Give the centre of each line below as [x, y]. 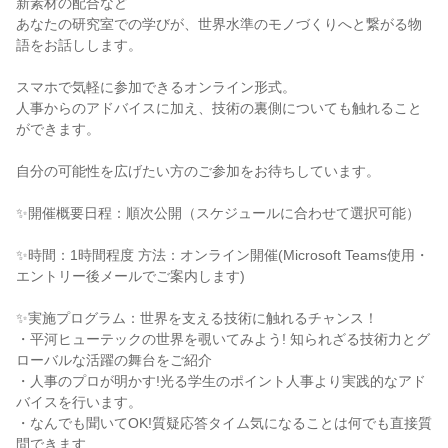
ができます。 [58, 129]
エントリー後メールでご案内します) [130, 276]
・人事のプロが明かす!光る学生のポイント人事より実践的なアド [221, 381]
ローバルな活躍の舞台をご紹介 [114, 360]
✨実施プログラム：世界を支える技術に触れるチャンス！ [197, 318]
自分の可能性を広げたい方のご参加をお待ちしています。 [198, 171]
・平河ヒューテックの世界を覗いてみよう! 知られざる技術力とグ [223, 339]
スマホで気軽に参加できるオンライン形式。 [156, 87]
